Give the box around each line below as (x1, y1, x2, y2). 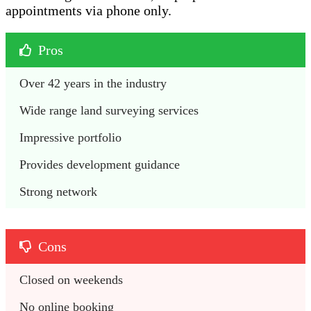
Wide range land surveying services (19, 103, 199, 117)
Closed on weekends (19, 272, 126, 287)
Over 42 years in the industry (19, 76, 170, 90)
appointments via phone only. (6, 2, 171, 18)
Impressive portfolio (19, 130, 121, 144)
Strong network (19, 184, 97, 199)
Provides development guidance (19, 157, 180, 171)
